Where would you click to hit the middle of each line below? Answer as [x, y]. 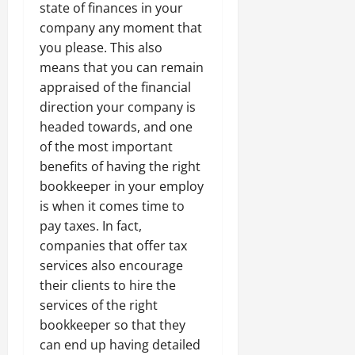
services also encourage [111, 265]
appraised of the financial [115, 87]
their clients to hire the [108, 285]
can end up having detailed [120, 344]
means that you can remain [122, 67]
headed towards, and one [116, 126]
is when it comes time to [112, 206]
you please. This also [101, 47]
